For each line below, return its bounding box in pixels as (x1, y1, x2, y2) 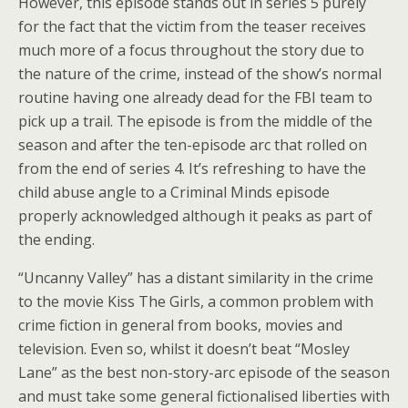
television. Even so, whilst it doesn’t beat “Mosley (18, 339, 350, 359)
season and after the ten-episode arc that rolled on (18, 135, 367, 155)
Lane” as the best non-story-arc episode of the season (18, 362, 390, 382)
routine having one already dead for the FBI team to (18, 87, 372, 107)
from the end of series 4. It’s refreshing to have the (18, 158, 366, 178)
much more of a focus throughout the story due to (18, 40, 364, 60)
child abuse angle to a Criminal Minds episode (18, 182, 330, 202)
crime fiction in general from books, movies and (18, 315, 342, 335)
